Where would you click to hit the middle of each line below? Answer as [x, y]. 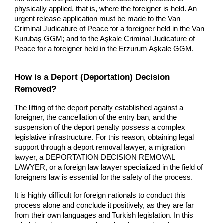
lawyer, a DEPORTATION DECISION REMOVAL [95, 158]
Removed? [36, 89]
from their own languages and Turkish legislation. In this [104, 215]
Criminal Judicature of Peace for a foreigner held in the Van [110, 29]
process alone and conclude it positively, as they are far [104, 205]
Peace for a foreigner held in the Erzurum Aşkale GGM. [104, 49]
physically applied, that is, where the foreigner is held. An [106, 9]
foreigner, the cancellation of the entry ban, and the [96, 118]
